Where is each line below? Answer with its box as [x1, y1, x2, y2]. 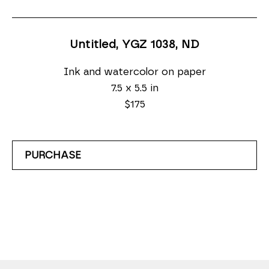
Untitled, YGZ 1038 [70, 38, 175, 50]
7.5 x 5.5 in [110, 82, 159, 93]
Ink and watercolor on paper [63, 66, 206, 77]
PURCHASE [25, 150, 81, 160]
